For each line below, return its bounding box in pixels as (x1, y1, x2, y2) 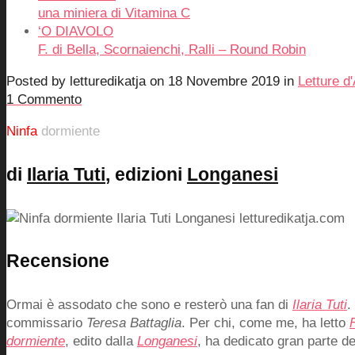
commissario (6, 315, 86, 330)
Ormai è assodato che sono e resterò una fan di (6, 296, 292, 312)
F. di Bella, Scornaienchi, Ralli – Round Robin (38, 42, 306, 58)
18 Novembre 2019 (168, 74, 280, 90)
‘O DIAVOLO (38, 24, 113, 40)
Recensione (6, 250, 109, 272)
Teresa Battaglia (86, 315, 181, 330)
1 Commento (6, 92, 82, 108)
